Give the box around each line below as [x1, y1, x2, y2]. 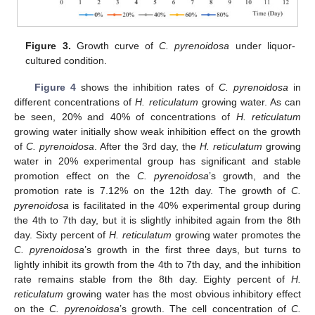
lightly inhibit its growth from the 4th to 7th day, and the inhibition [14, 259, 301, 271]
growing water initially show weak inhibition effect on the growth [14, 126, 301, 138]
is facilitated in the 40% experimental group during [69, 200, 301, 212]
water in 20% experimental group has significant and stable [14, 155, 301, 167]
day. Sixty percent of [14, 229, 110, 241]
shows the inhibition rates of [75, 82, 219, 94]
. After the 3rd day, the [94, 141, 200, 153]
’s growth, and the [209, 170, 301, 182]
